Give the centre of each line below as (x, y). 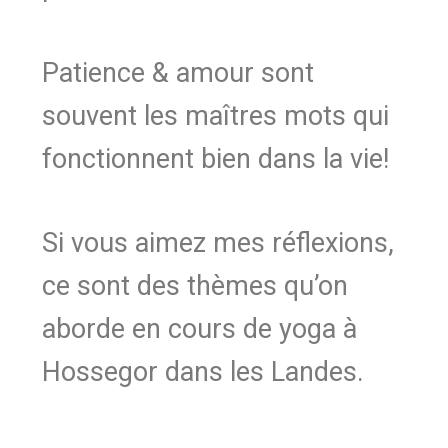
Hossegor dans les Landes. (203, 371)
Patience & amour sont (178, 73)
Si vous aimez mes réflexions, (218, 242)
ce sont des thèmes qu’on (195, 285)
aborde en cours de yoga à (199, 328)
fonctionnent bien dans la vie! (215, 159)
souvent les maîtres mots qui (215, 116)
